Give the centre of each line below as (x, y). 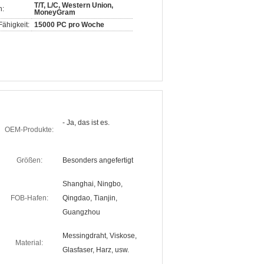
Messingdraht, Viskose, (100, 236)
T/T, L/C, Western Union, (74, 5)
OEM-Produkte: (29, 130)
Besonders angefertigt (98, 160)
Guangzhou (81, 212)
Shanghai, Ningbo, (93, 184)
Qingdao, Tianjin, (90, 198)
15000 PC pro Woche (69, 25)
